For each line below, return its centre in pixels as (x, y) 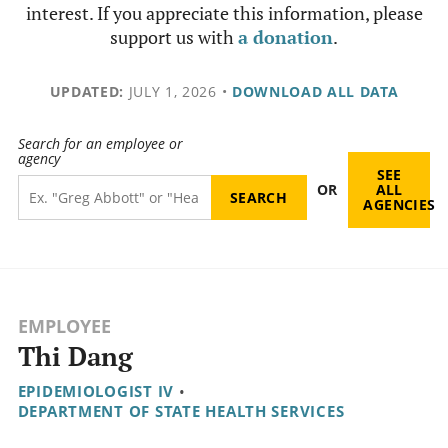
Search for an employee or (100, 144)
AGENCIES (399, 205)
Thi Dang (75, 357)
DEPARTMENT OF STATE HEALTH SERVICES (181, 411)
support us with (174, 37)
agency (38, 159)
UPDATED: (86, 91)
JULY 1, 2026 (170, 91)
